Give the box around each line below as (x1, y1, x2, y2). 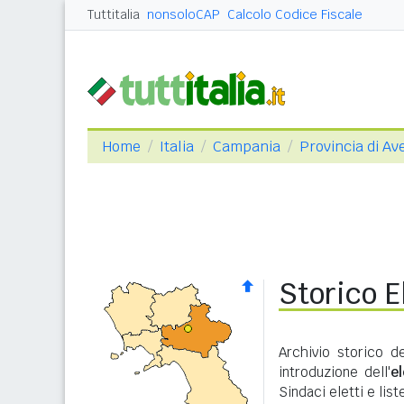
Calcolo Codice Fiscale (227, 6, 363, 23)
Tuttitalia (87, 6, 140, 23)
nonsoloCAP (147, 6, 220, 23)
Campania (213, 137, 280, 156)
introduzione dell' (279, 363, 390, 381)
